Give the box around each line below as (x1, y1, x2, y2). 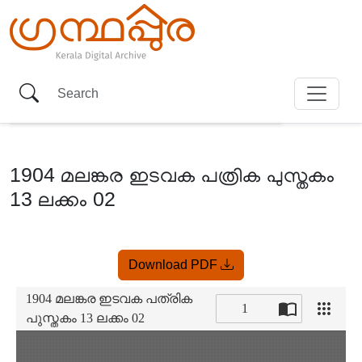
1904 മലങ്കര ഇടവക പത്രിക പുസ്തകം (10, 163, 335, 186)
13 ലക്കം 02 (10, 187, 116, 210)
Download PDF (128, 258, 221, 271)
